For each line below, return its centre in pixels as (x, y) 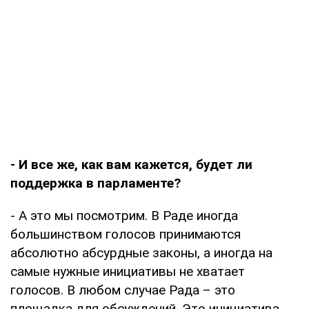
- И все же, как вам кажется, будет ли (131, 164)
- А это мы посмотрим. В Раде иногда (124, 215)
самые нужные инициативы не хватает (128, 271)
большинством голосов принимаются (126, 234)
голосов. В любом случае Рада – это (123, 290)
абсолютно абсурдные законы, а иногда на (141, 252)
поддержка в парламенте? (96, 183)
